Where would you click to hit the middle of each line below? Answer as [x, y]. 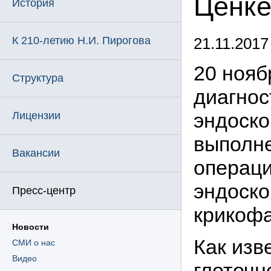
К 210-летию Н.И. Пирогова [81, 41]
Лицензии [36, 116]
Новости [31, 227]
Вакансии [36, 153]
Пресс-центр [44, 191]
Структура [38, 78]
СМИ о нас [34, 243]
